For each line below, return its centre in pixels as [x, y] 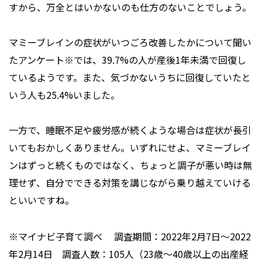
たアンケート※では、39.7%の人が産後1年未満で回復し [127, 60]
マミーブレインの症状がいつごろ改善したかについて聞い [130, 42]
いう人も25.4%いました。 [64, 95]
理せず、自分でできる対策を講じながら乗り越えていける [130, 183]
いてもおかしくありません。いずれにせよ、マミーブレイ [130, 148]
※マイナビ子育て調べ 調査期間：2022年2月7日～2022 [130, 237]
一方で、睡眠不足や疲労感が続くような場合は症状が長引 [130, 130]
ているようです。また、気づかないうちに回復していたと [130, 77]
